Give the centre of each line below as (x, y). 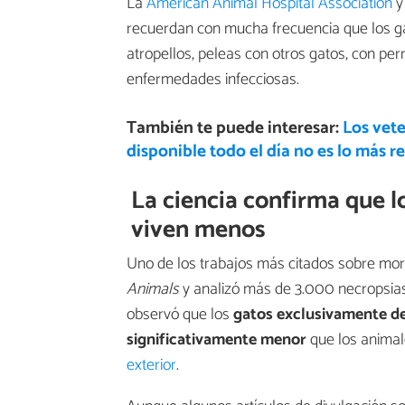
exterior (151, 365)
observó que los (180, 314)
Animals (153, 289)
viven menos (198, 230)
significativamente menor (217, 339)
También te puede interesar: (234, 128)
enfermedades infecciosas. (213, 79)
